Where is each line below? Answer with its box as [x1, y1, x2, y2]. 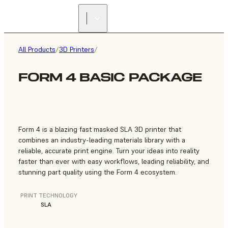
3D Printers [59, 45, 94, 54]
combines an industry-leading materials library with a [18, 135, 185, 145]
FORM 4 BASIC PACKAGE [18, 70, 202, 85]
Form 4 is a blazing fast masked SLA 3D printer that [18, 125, 181, 134]
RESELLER [146, 19, 180, 25]
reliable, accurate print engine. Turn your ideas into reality [18, 146, 199, 156]
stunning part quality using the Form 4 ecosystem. [18, 167, 177, 177]
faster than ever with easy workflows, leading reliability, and [18, 157, 209, 166]
